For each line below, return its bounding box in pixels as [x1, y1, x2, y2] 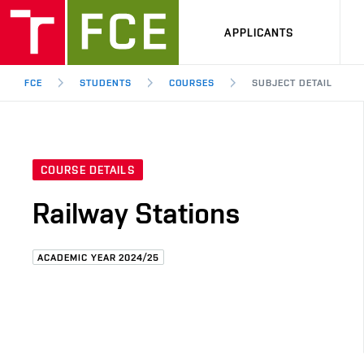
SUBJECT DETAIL [252, 77, 332, 89]
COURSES [168, 77, 215, 89]
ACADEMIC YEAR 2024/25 [37, 252, 160, 263]
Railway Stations [32, 196, 240, 231]
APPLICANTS [224, 25, 294, 39]
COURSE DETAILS [41, 163, 135, 177]
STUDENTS [79, 77, 132, 89]
